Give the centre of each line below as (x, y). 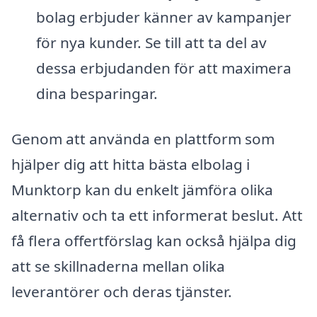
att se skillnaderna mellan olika (118, 266)
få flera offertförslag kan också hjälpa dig (154, 240)
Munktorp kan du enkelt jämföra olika (142, 189)
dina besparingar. (97, 94)
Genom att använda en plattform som (143, 138)
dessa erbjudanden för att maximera (163, 68)
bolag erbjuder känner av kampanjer (163, 17)
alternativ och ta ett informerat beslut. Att (157, 215)
